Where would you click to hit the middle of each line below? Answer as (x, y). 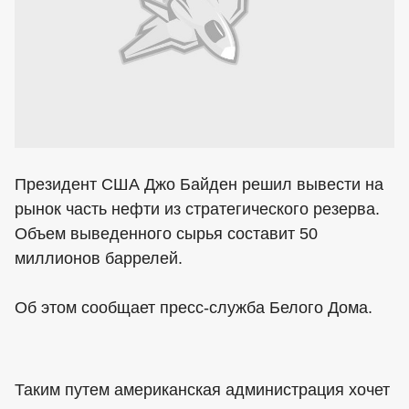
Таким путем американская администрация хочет (202, 390)
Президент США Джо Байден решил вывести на (199, 184)
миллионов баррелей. (99, 258)
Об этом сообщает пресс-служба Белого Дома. (194, 308)
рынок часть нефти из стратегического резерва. (197, 209)
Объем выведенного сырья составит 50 (166, 234)
